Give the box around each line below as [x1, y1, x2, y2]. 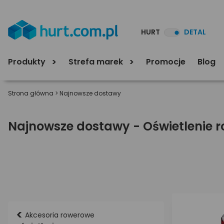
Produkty [8, 55, 47, 67]
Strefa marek [68, 55, 125, 67]
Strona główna [8, 89, 53, 97]
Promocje [146, 55, 185, 67]
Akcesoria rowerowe [25, 210, 94, 220]
